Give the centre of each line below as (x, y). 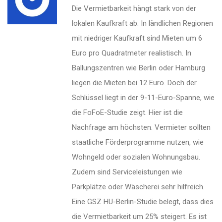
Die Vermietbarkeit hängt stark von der (134, 9)
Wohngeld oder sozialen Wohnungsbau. (136, 157)
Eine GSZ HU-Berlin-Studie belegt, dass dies (143, 202)
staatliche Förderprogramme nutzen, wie (138, 142)
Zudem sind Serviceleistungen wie (127, 172)
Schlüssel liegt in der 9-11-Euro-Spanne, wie (143, 98)
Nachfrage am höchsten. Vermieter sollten (141, 128)
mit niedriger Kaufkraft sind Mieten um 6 (137, 38)
